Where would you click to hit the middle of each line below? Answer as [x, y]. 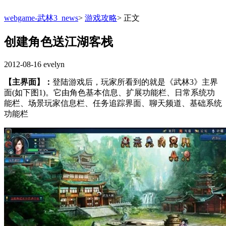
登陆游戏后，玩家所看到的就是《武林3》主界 [135, 82]
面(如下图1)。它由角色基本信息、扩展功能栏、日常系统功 [109, 92]
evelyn [54, 64]
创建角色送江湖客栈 [59, 42]
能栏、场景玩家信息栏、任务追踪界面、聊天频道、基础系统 [113, 103]
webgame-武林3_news [41, 18]
